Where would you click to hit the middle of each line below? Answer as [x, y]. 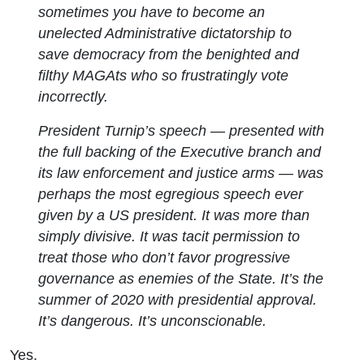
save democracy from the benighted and [169, 54]
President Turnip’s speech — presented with [182, 130]
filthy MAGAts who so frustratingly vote [164, 75]
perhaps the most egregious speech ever [171, 194]
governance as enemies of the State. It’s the [181, 278]
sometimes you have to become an [152, 12]
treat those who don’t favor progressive [165, 257]
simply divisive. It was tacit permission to [169, 236]
